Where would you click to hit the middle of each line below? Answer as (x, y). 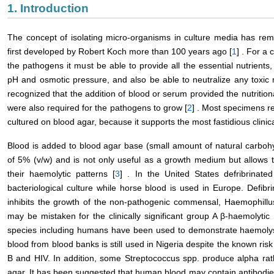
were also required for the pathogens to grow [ (97, 108)
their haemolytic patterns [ (61, 174)
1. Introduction (48, 8)
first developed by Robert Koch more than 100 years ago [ (120, 51)
